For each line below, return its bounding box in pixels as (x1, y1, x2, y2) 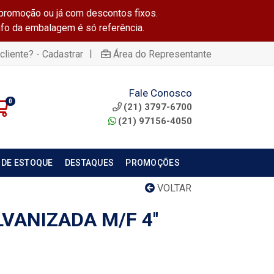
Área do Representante (113, 48, 212, 60)
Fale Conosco (128, 86, 192, 99)
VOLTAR (155, 182, 191, 194)
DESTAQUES (64, 158, 114, 168)
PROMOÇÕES (125, 158, 180, 168)
